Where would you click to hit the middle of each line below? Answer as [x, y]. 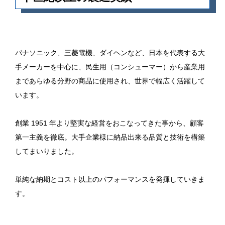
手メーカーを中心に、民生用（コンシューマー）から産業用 [110, 67]
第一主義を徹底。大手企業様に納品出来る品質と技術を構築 [110, 137]
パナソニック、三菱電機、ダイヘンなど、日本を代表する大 [110, 52]
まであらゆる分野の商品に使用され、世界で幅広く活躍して [110, 81]
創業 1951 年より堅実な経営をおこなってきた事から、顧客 [109, 123]
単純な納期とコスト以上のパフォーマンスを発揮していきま [110, 179]
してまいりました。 [47, 151]
